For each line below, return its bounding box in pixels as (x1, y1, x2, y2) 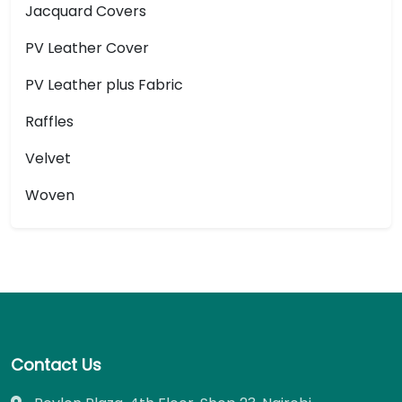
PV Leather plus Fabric (25, 74, 183, 95)
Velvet (25, 148, 71, 169)
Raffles (25, 111, 74, 132)
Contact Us (11, 354, 101, 376)
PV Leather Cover (25, 38, 149, 58)
